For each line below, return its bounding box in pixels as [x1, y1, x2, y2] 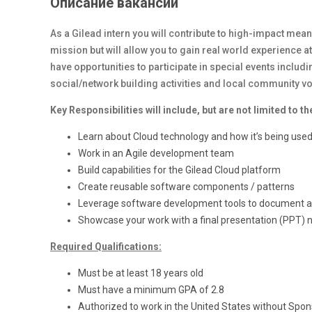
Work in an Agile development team [78, 148, 234, 159]
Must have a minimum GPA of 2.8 [78, 284, 224, 295]
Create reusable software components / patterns [78, 181, 295, 192]
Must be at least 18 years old [78, 267, 203, 279]
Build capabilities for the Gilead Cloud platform [78, 164, 281, 175]
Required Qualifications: [50, 241, 162, 252]
